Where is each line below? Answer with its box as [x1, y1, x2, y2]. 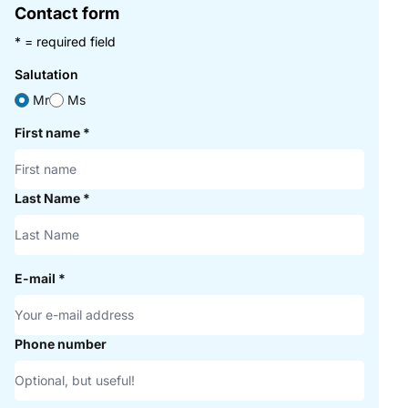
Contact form [15, 3, 119, 23]
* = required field [15, 33, 116, 49]
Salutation [15, 66, 78, 82]
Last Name [15, 189, 83, 206]
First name [15, 124, 83, 140]
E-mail [15, 270, 58, 286]
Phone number [15, 335, 107, 352]
